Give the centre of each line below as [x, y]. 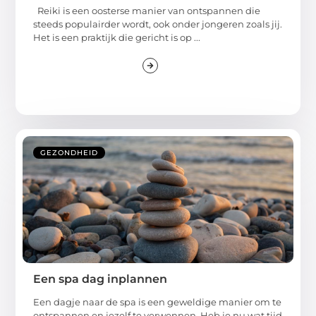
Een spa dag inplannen [101, 279]
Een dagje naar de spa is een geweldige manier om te [158, 302]
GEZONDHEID [69, 153]
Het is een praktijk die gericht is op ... [117, 37]
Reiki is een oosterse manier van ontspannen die [147, 10]
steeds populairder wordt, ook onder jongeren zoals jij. [158, 24]
